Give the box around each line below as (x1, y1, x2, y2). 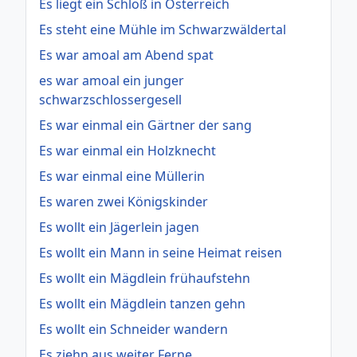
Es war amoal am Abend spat (39, 45, 214, 64)
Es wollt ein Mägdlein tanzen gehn (39, 294, 245, 312)
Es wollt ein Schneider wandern (39, 320, 228, 338)
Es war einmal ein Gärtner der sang (39, 116, 252, 134)
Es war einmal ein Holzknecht (39, 141, 216, 159)
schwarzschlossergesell (39, 90, 182, 108)
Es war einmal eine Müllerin (39, 167, 205, 185)
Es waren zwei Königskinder (39, 192, 208, 210)
